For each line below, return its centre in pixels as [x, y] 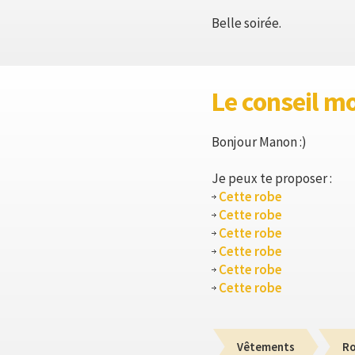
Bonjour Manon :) [259, 142]
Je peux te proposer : [272, 178]
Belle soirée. [246, 23]
